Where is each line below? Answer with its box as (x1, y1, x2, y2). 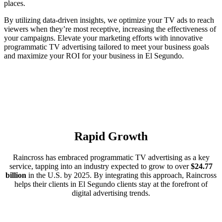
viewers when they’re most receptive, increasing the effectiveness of (4, 24, 216, 33)
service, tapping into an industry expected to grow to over (9, 162, 191, 171)
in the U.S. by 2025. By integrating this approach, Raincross (26, 171, 217, 180)
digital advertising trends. (72, 189, 150, 198)
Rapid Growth (74, 130, 148, 143)
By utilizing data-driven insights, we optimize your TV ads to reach (4, 15, 214, 24)
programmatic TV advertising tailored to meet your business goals (4, 42, 209, 51)
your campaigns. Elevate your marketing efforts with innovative (4, 33, 203, 42)
